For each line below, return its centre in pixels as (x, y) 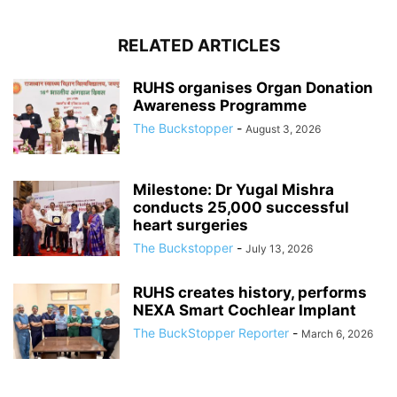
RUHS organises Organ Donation (253, 88)
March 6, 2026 (337, 334)
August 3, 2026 (283, 129)
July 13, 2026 (279, 249)
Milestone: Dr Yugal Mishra (234, 190)
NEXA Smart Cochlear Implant (245, 311)
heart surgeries (191, 226)
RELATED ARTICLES (198, 46)
